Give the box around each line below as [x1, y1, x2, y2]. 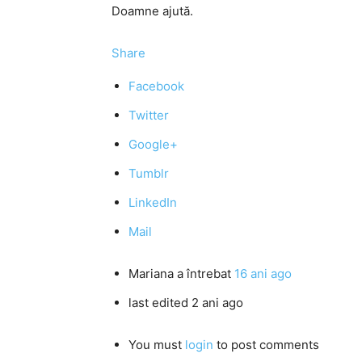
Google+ [128, 137, 178, 152]
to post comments [213, 337, 319, 352]
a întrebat [174, 266, 234, 281]
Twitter [128, 107, 169, 123]
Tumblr [128, 166, 169, 181]
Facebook [128, 78, 184, 94]
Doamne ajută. [112, 3, 193, 19]
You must [128, 337, 185, 352]
